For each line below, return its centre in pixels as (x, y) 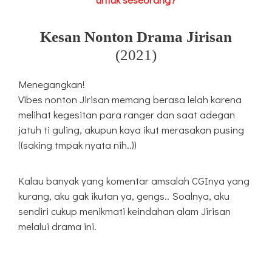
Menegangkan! (52, 84)
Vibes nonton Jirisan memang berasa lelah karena (130, 100)
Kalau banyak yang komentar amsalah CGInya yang (134, 181)
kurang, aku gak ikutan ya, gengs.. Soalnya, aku (124, 196)
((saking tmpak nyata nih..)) (77, 145)
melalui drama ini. (57, 226)
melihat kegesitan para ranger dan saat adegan (127, 115)
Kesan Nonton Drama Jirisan (136, 37)
